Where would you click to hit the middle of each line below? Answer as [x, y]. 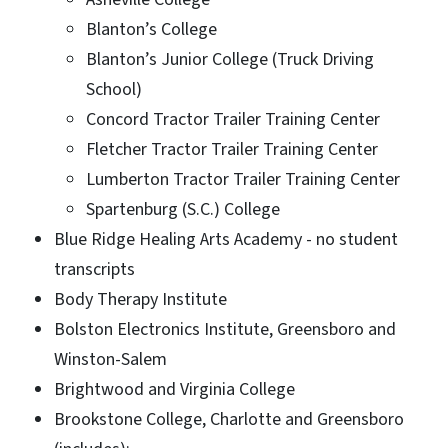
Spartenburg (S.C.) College [183, 209]
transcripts [94, 269]
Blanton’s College [151, 29]
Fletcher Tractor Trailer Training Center [232, 149]
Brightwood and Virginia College [174, 389]
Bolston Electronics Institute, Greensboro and [225, 329]
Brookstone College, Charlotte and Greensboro [229, 419]
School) [114, 89]
